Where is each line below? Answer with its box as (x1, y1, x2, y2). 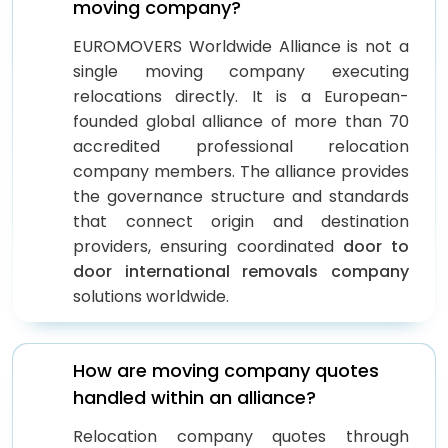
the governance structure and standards (73, 184, 409, 208)
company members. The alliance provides (73, 159, 409, 183)
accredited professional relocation (73, 134, 409, 158)
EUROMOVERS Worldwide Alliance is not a (73, 34, 409, 58)
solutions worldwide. (73, 284, 229, 308)
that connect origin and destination (73, 209, 409, 233)
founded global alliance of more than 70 (73, 109, 409, 133)
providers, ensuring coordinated (73, 234, 343, 258)
